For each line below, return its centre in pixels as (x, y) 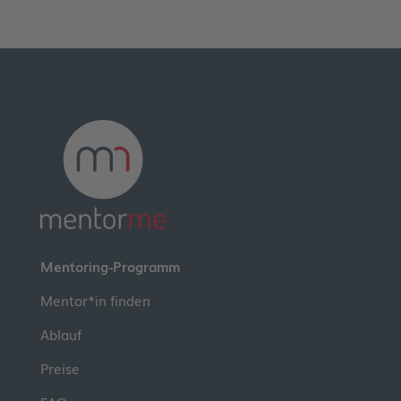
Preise (60, 368)
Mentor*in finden (95, 300)
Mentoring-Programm (110, 266)
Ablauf (60, 334)
